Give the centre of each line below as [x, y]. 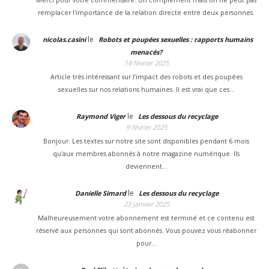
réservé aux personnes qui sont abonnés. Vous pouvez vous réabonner [146, 230]
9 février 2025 [146, 127]
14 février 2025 [146, 62]
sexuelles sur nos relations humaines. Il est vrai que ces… [146, 89]
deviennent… [146, 166]
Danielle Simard [101, 193]
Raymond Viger [101, 116]
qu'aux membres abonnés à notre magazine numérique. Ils [146, 153]
